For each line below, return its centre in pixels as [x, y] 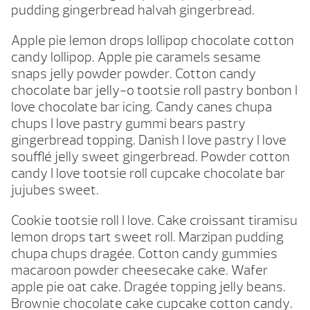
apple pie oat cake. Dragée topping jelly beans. [148, 287]
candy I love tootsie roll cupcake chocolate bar [148, 174]
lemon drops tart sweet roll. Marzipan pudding [147, 237]
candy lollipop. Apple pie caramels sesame [136, 57]
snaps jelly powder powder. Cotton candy [134, 74]
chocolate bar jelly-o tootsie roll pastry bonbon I [154, 91]
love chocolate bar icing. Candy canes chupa [142, 107]
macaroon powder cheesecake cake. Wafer [139, 271]
